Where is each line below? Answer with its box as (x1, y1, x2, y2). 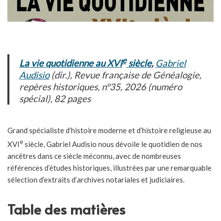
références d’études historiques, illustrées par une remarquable (7, 163, 212, 173)
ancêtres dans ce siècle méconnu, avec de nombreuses (7, 151, 181, 161)
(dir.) (49, 69, 70, 81)
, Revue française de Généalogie (70, 69, 199, 81)
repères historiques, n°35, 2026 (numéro (19, 81, 182, 93)
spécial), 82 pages (19, 93, 91, 105)
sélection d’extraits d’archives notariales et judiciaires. (7, 175, 184, 184)
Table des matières (7, 199, 125, 219)
